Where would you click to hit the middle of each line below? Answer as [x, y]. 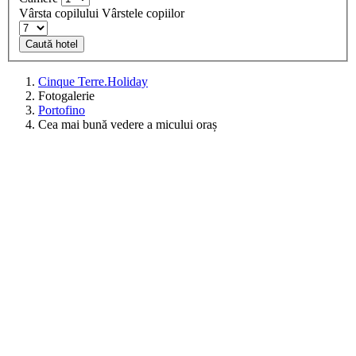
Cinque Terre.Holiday [93, 81]
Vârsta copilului [59, 13]
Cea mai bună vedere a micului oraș [128, 124]
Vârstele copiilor [143, 13]
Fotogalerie [66, 95]
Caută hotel [52, 44]
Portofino [62, 110]
